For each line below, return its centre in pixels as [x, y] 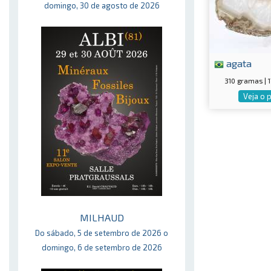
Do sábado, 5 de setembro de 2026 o [102, 233]
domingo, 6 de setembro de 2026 [102, 247]
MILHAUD [102, 217]
